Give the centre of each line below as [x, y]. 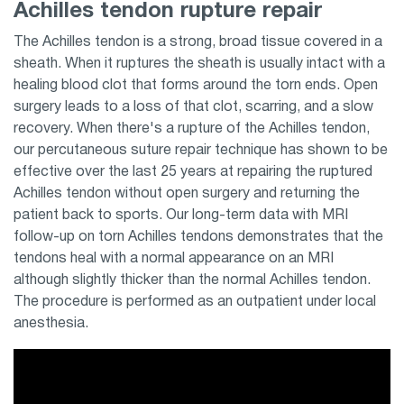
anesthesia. [51, 324]
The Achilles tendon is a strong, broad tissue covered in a [198, 42]
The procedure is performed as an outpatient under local [195, 302]
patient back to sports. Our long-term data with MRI [181, 216]
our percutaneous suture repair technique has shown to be [201, 151]
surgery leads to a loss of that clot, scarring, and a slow [193, 107]
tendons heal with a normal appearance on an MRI [174, 259]
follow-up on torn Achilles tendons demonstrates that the [198, 237]
